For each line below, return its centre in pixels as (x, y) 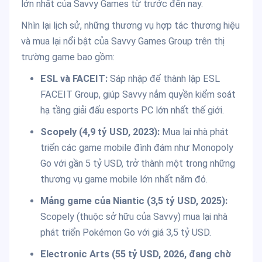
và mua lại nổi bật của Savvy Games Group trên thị (123, 42)
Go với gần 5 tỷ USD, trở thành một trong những (137, 164)
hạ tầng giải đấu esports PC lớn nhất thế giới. (132, 111)
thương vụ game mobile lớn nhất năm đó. (124, 180)
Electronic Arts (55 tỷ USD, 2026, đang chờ (135, 254)
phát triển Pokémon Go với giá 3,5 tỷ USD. (125, 233)
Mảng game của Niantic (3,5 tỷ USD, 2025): (134, 201)
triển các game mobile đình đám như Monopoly (137, 148)
